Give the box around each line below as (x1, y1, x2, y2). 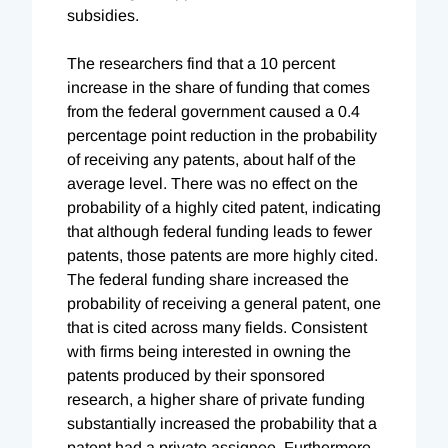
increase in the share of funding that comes (67, 78, 370, 96)
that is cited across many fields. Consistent (67, 318, 367, 336)
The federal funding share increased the (67, 270, 349, 288)
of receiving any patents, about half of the (67, 150, 356, 168)
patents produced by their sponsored (67, 366, 325, 384)
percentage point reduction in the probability (67, 126, 377, 144)
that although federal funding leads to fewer (67, 222, 372, 240)
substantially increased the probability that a (67, 414, 377, 432)
